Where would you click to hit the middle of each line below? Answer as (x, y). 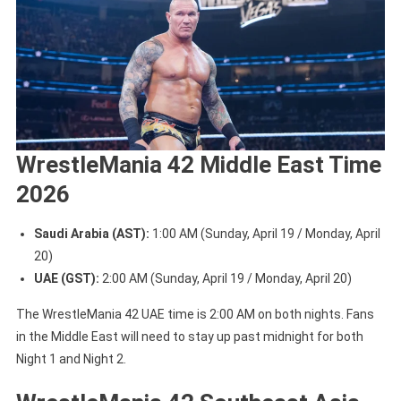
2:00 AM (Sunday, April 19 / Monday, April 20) (225, 279)
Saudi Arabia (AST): (91, 234)
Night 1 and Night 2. (71, 359)
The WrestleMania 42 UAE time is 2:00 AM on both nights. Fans (195, 315)
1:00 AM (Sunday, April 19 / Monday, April (264, 234)
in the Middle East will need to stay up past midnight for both (189, 337)
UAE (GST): (66, 279)
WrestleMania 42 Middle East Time (198, 165)
